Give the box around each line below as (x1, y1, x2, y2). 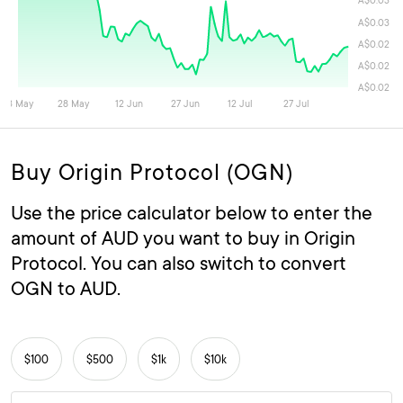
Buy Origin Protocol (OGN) (11, 157, 293, 187)
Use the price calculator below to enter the (11, 200, 372, 226)
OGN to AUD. (11, 275, 121, 301)
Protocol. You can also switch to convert (11, 250, 346, 276)
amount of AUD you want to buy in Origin (11, 225, 355, 251)
